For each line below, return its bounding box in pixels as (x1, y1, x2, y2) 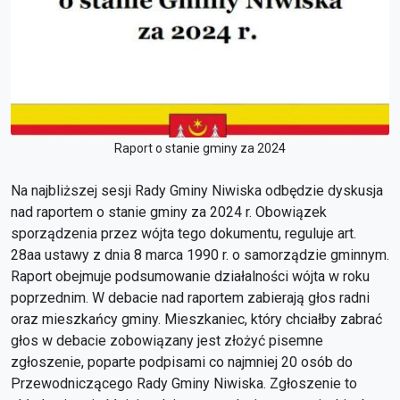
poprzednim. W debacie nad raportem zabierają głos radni (11, 289, 370, 306)
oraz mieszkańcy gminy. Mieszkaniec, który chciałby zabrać (11, 311, 382, 328)
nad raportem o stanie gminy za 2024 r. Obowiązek (11, 204, 327, 221)
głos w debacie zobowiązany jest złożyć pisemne (11, 332, 323, 349)
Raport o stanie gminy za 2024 (114, 141, 286, 155)
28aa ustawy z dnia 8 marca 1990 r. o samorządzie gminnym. (11, 246, 389, 263)
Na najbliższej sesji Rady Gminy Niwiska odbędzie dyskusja (11, 182, 383, 199)
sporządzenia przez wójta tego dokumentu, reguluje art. (11, 225, 356, 242)
